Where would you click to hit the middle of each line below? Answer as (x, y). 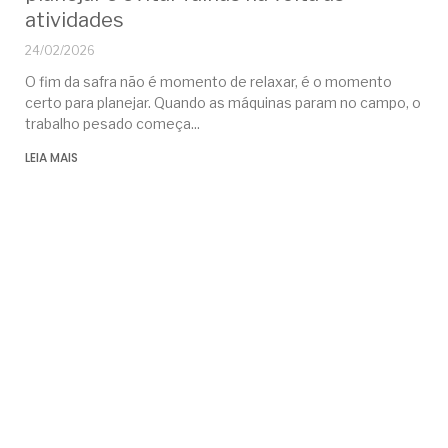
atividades (74, 20)
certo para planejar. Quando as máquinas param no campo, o (222, 103)
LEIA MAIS (51, 158)
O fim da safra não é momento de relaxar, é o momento (208, 82)
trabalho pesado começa (107, 124)
